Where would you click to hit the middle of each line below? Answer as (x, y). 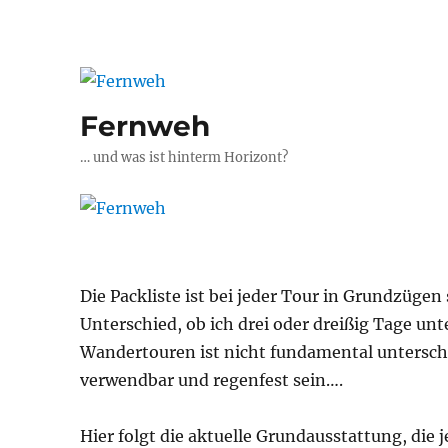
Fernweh (145, 125)
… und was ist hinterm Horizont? (184, 157)
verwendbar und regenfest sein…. (212, 380)
